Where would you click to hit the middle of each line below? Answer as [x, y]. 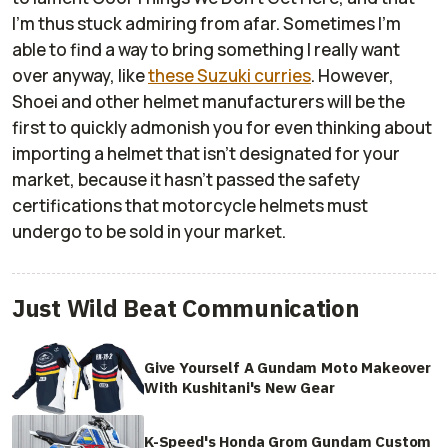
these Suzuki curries [229, 76]
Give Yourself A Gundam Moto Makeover [287, 367]
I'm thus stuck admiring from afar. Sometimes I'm [206, 24]
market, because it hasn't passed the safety [186, 180]
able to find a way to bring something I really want [206, 50]
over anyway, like [80, 76]
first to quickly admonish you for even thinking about [222, 128]
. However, [352, 76]
